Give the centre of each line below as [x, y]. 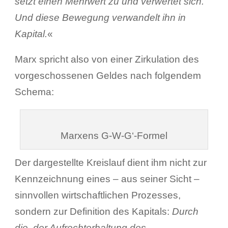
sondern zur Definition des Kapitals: [93, 211]
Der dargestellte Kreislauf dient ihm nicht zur [110, 162]
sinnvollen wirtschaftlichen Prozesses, [97, 195]
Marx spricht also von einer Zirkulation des [107, 59]
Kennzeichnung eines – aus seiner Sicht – [107, 179]
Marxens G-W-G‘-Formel [114, 135]
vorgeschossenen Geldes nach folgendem [108, 75]
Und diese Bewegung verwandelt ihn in [100, 17]
